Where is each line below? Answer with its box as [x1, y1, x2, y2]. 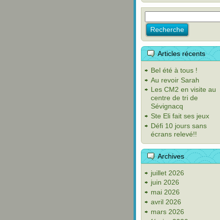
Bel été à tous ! [151, 66, 197, 74]
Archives [158, 152, 184, 160]
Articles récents [158, 50, 205, 57]
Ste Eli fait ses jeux [151, 112, 209, 120]
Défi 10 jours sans [151, 121, 207, 130]
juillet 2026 [151, 168, 184, 177]
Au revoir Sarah [151, 76, 199, 84]
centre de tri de [151, 94, 198, 102]
